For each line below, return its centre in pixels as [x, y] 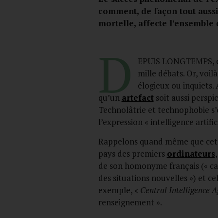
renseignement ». [130, 202]
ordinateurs [191, 153]
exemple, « [119, 190]
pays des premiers [132, 153]
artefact [137, 98]
